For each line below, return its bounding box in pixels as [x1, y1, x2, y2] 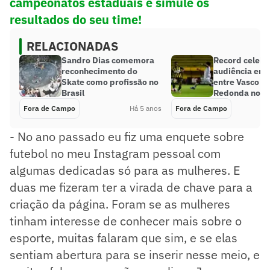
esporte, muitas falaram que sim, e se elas [10, 229, 237, 246]
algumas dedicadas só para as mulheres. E [10, 162, 240, 178]
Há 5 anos [130, 103, 162, 113]
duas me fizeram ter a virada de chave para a [10, 178, 253, 195]
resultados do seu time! [10, 11, 142, 28]
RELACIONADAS [27, 37, 118, 54]
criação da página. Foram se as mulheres [10, 195, 230, 212]
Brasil [61, 87, 84, 98]
